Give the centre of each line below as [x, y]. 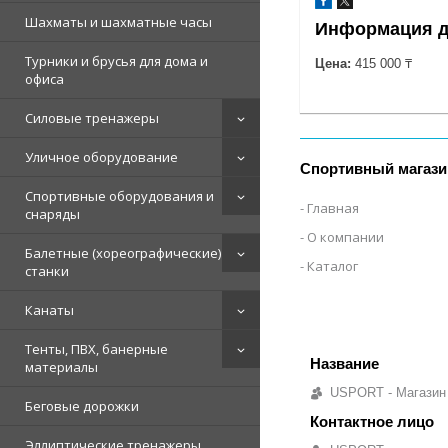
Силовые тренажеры [92, 117]
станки [47, 270]
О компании [346, 236]
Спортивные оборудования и [119, 195]
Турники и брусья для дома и [116, 60]
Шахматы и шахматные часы [118, 21]
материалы [61, 366]
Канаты [49, 309]
